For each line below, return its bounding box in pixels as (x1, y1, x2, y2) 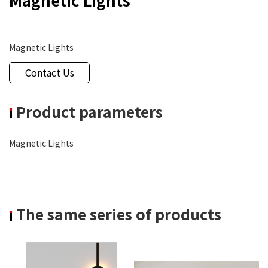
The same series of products (13, 202, 221, 224)
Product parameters (13, 100, 163, 122)
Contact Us (25, 65, 74, 80)
